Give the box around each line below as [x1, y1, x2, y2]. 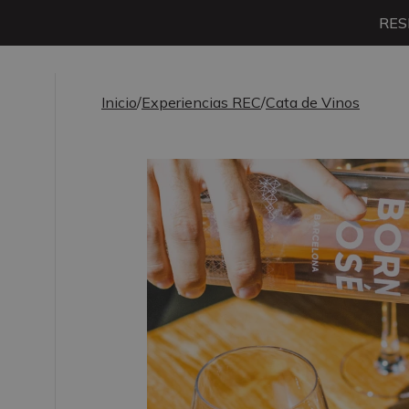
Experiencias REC [142, 93, 261, 111]
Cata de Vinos [266, 93, 360, 111]
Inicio [101, 93, 137, 111]
